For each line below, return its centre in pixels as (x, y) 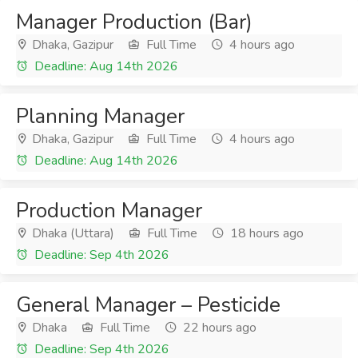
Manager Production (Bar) (134, 22)
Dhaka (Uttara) (72, 233)
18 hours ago (265, 233)
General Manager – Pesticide (148, 305)
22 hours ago (218, 328)
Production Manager (109, 211)
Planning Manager (100, 116)
